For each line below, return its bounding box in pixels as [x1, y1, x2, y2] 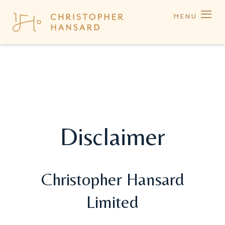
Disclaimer [60, 122, 165, 151]
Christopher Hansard [41, 169, 184, 189]
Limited [86, 192, 139, 212]
